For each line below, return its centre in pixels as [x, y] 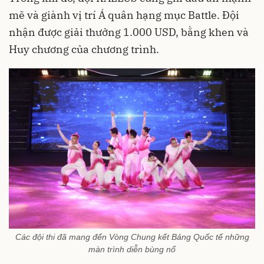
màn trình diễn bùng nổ [132, 249]
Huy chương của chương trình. [84, 49]
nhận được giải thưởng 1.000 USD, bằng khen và [129, 32]
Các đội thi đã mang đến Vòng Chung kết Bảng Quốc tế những [132, 237]
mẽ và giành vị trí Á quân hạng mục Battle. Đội [124, 15]
